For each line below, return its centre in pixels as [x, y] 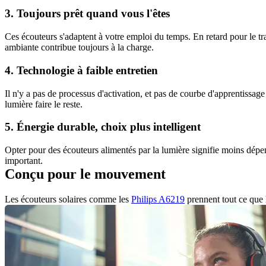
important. [24, 160]
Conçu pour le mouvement [85, 174]
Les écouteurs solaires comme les [68, 199]
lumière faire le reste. [44, 104]
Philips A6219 [158, 199]
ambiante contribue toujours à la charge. [79, 47]
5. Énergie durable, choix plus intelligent [103, 127]
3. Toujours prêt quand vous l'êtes [87, 14]
